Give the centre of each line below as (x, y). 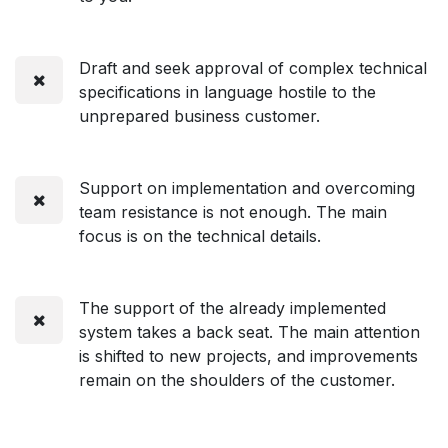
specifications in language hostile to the (227, 91)
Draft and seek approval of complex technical (253, 67)
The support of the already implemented (232, 307)
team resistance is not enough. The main (233, 211)
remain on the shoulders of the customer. (237, 379)
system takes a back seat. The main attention (249, 331)
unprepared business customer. (199, 115)
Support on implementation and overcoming (247, 187)
